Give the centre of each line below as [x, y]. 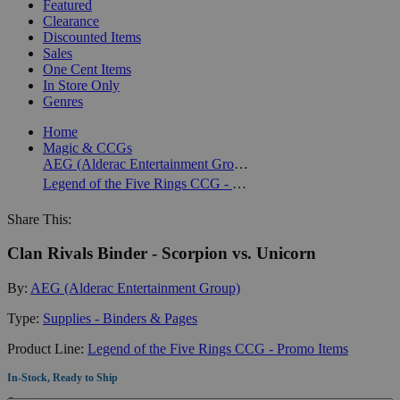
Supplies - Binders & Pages [120, 318]
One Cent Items [87, 69]
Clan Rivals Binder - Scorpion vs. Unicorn [162, 254]
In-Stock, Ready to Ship [62, 377]
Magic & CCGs [87, 147]
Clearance [71, 21]
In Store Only [81, 85]
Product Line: [47, 348]
